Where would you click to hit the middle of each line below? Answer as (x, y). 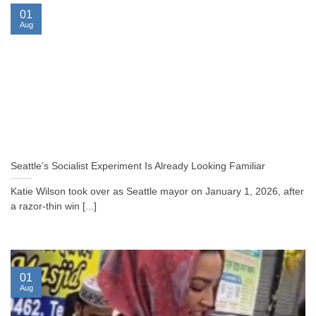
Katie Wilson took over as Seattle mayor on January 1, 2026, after (157, 192)
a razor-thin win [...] (54, 207)
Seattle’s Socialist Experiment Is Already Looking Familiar (138, 166)
